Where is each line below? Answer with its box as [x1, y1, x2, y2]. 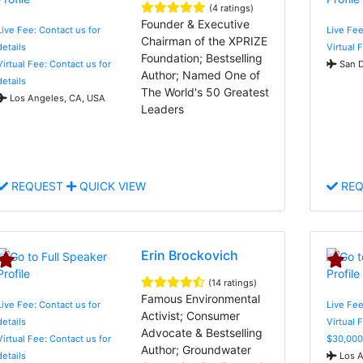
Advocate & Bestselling [141, 325, 263, 340]
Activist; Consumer [141, 308, 241, 322]
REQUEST [8, 178, 66, 193]
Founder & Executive [141, 16, 250, 31]
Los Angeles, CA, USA [7, 92, 105, 104]
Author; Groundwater [141, 342, 252, 357]
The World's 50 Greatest [141, 84, 270, 99]
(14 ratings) [208, 276, 258, 288]
